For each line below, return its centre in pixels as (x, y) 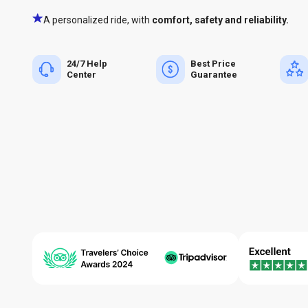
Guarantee (214, 75)
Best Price (213, 64)
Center (81, 75)
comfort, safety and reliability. (220, 20)
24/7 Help (87, 64)
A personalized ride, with (97, 20)
